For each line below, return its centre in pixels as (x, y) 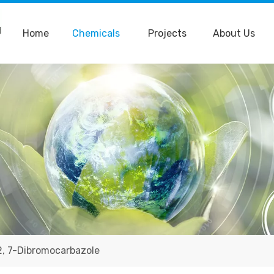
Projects (167, 33)
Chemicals (96, 33)
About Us (234, 33)
